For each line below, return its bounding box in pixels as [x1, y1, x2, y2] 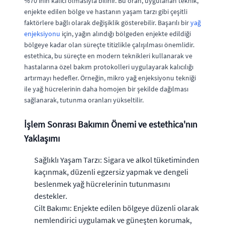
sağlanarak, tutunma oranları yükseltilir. [24, 95, 144, 104]
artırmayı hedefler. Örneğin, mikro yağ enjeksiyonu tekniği [24, 73, 196, 82]
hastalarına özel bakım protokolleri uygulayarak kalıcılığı [24, 62, 193, 71]
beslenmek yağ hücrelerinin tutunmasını [34, 178, 170, 189]
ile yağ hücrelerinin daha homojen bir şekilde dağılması [24, 84, 188, 93]
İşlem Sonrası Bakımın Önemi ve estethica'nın [24, 118, 197, 130]
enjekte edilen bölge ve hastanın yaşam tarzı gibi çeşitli [24, 7, 187, 16]
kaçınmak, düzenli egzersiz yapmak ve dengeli [34, 166, 188, 177]
